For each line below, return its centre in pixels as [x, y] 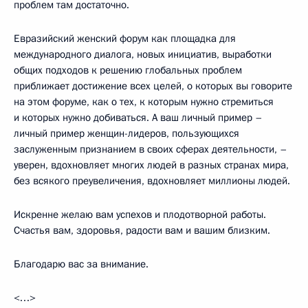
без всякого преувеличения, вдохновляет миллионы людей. [152, 180]
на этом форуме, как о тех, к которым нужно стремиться [144, 101]
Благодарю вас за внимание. [81, 264]
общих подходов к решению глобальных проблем [128, 70]
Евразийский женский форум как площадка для [125, 38]
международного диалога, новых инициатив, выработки [143, 54]
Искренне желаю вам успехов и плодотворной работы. [140, 214]
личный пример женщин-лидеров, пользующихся [126, 133]
